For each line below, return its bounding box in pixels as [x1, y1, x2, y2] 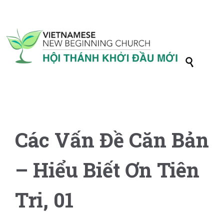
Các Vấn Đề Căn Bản [15, 126, 209, 153]
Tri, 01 [15, 186, 73, 213]
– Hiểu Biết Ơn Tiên [15, 156, 199, 183]
